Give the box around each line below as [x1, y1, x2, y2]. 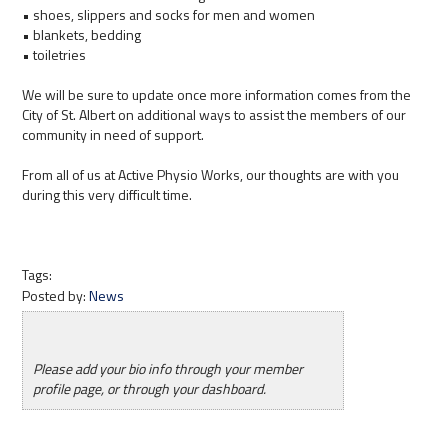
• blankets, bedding [22, 24, 142, 45]
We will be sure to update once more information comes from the [22, 84, 412, 105]
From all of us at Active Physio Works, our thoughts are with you [22, 164, 400, 185]
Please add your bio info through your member [33, 358, 304, 380]
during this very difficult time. [22, 184, 193, 205]
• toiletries [22, 44, 87, 65]
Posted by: [22, 285, 90, 306]
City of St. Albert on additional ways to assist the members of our [22, 104, 407, 125]
